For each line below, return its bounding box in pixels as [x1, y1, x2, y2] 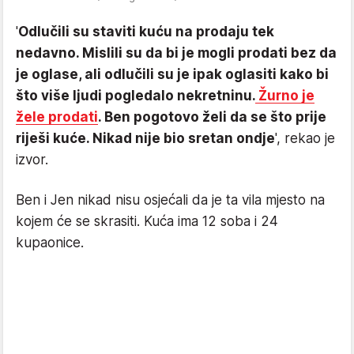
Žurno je [255, 87, 314, 104]
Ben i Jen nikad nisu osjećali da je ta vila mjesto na [16, 191, 325, 208]
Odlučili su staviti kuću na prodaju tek [18, 23, 274, 40]
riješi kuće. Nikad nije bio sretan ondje [16, 130, 275, 146]
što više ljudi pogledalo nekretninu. [16, 87, 255, 104]
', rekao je [275, 130, 335, 146]
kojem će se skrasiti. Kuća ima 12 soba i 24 [16, 213, 278, 229]
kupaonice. [16, 234, 88, 250]
